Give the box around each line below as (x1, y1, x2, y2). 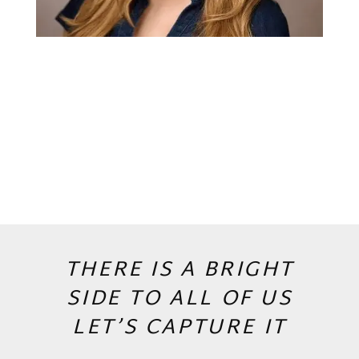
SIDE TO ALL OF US (67, 280, 292, 319)
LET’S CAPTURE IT (72, 309, 287, 348)
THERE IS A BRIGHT (64, 251, 295, 290)
